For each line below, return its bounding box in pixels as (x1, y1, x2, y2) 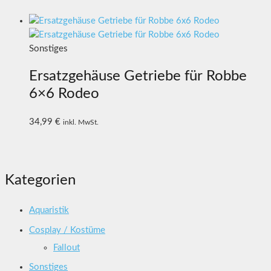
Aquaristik (29, 206, 69, 215)
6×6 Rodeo (29, 87, 99, 102)
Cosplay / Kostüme (29, 225, 105, 235)
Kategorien (5, 173, 76, 188)
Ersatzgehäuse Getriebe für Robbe (29, 69, 247, 84)
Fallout (53, 243, 80, 252)
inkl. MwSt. (63, 118, 99, 126)
